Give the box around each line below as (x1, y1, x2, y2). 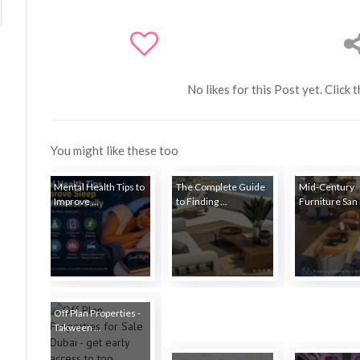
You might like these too (51, 143, 179, 157)
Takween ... (53, 321, 101, 334)
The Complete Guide (176, 180, 266, 193)
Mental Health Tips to (53, 180, 145, 193)
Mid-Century (299, 180, 355, 193)
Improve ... (53, 194, 99, 207)
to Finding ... (176, 194, 228, 207)
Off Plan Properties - (53, 307, 141, 320)
